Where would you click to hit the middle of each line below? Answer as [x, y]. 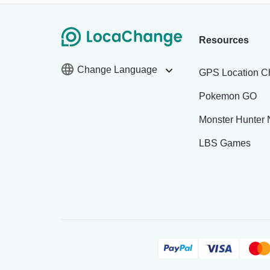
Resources [224, 40]
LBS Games [225, 143]
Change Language [118, 70]
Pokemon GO [228, 96]
